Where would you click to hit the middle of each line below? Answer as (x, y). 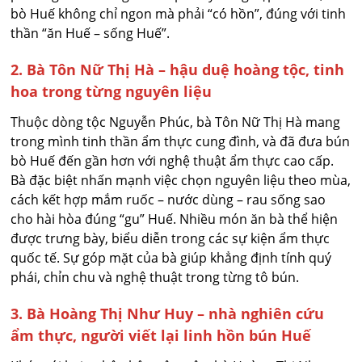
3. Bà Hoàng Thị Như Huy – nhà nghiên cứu (168, 313)
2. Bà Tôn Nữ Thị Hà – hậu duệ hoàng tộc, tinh (178, 69)
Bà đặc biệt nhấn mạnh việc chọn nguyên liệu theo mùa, (181, 180)
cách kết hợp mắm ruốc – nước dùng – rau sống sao (168, 199)
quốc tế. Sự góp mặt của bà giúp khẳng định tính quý (171, 257)
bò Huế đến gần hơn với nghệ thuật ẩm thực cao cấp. (173, 160)
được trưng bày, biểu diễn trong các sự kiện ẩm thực (170, 238)
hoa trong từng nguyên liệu (112, 91)
